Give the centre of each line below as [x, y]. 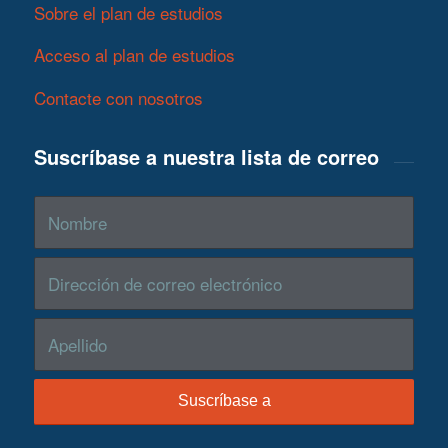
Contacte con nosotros [118, 97]
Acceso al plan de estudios [134, 55]
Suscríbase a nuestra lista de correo [206, 157]
